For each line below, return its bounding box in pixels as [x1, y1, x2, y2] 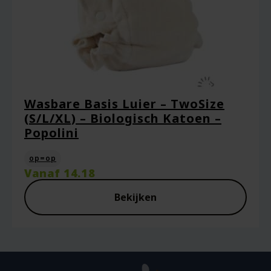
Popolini [24, 125, 79, 141]
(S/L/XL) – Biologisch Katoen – [24, 110, 221, 126]
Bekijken [114, 191, 157, 204]
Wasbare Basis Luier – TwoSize [24, 96, 224, 112]
